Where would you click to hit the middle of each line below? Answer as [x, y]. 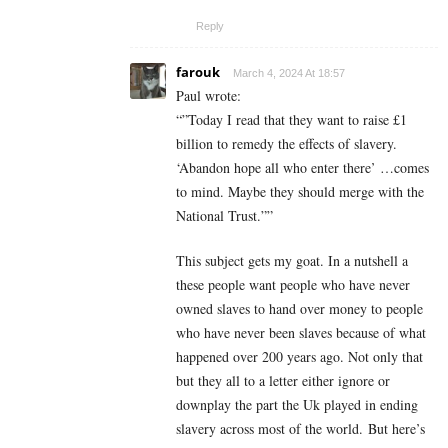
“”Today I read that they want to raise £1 [291, 119]
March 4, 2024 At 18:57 [289, 72]
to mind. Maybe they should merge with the [300, 191]
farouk [198, 71]
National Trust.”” [224, 215]
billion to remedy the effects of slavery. [286, 143]
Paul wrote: [208, 95]
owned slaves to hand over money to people [299, 308]
